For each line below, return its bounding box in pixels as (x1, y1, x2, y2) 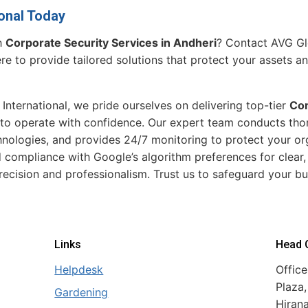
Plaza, (275, 279, 307, 294)
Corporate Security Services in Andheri (5, 35, 217, 49)
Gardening (54, 285, 109, 299)
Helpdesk (54, 262, 104, 276)
